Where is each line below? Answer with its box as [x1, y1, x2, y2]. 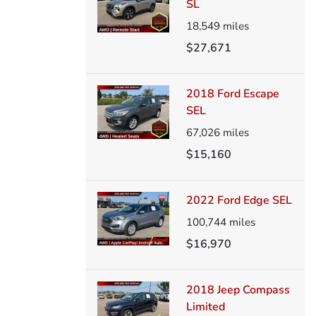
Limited [186, 298, 225, 315]
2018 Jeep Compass [186, 281, 290, 298]
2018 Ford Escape [186, 85, 279, 102]
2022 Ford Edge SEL [186, 192, 292, 208]
